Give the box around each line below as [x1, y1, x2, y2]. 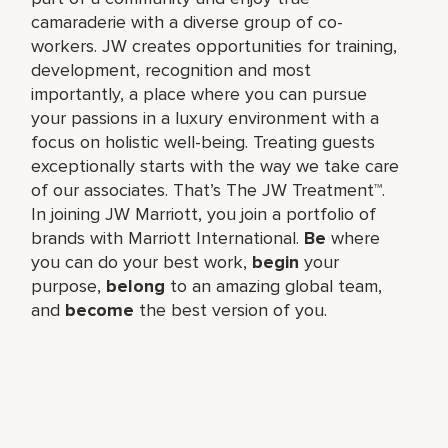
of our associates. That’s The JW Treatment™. [31, 178, 386, 201]
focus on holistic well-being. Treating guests [31, 130, 376, 153]
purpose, [31, 274, 107, 297]
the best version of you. [134, 298, 328, 321]
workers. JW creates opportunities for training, [31, 34, 398, 57]
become [65, 298, 135, 321]
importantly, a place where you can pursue [31, 82, 368, 105]
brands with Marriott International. [31, 226, 305, 249]
